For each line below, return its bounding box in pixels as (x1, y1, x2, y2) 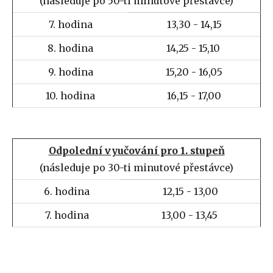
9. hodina (48, 66, 93, 78)
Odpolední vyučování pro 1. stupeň (48, 144, 225, 157)
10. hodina (46, 90, 95, 102)
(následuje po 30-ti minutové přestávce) (40, 161, 233, 174)
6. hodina (44, 185, 90, 197)
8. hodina (48, 42, 93, 54)
